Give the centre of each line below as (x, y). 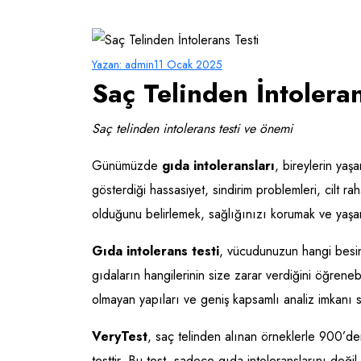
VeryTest (120, 337)
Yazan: (107, 65)
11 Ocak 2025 (188, 65)
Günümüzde (127, 166)
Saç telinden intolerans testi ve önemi (192, 129)
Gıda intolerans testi (156, 251)
